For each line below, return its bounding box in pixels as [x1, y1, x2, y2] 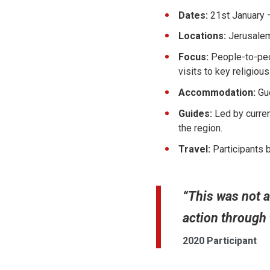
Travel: [178, 143, 210, 155]
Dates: [178, 9, 208, 21]
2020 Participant [183, 234, 257, 246]
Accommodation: [178, 86, 256, 98]
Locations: [178, 30, 226, 42]
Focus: [178, 51, 209, 63]
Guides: [178, 107, 212, 119]
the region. [178, 122, 222, 134]
